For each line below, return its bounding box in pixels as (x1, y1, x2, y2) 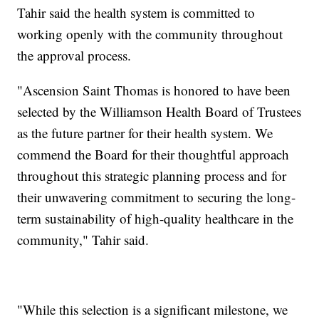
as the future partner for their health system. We (17, 124, 273, 142)
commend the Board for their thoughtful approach (17, 145, 290, 164)
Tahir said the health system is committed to (17, 4, 256, 22)
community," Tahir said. (17, 231, 150, 249)
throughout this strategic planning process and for (17, 167, 287, 185)
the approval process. (17, 46, 132, 65)
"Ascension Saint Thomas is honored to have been (17, 81, 291, 100)
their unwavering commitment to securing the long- (17, 188, 296, 206)
